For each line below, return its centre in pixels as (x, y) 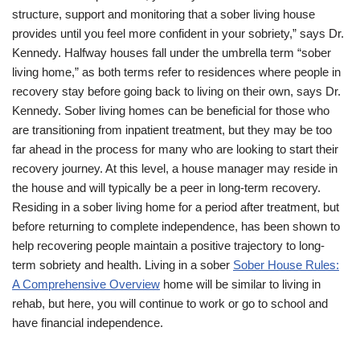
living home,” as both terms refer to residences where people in (176, 72)
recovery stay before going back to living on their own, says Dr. (176, 91)
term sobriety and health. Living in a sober (123, 264)
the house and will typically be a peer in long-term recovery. (166, 187)
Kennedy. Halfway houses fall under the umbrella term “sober (172, 52)
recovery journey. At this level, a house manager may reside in (175, 168)
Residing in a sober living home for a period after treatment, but (176, 207)
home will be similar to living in (240, 284)
